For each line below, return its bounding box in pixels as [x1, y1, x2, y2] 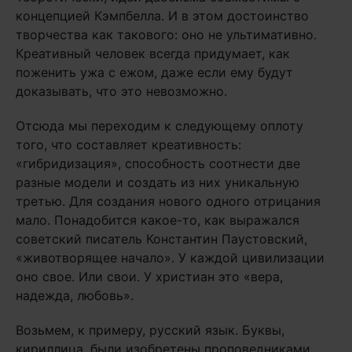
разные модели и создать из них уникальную [16, 174, 299, 190]
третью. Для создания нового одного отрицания [16, 193, 321, 209]
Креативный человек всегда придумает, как [16, 46, 290, 61]
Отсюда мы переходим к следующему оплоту [16, 118, 303, 134]
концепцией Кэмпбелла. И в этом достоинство [16, 8, 309, 24]
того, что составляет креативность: [16, 137, 241, 152]
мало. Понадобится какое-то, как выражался [16, 212, 299, 228]
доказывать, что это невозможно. [16, 83, 227, 99]
